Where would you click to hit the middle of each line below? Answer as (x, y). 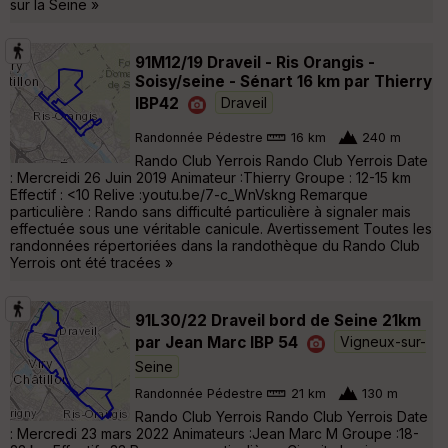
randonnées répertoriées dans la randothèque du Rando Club (215, 245)
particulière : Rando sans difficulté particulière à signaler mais (210, 211)
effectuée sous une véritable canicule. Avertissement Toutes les (221, 228)
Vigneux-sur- (383, 342)
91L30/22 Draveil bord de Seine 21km (278, 320)
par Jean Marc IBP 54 (216, 342)
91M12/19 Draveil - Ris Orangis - (255, 62)
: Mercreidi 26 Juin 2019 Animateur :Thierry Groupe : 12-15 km (210, 177)
